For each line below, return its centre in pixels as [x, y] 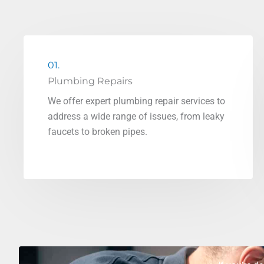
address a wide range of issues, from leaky [136, 116]
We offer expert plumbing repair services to [136, 101]
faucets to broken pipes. [98, 132]
